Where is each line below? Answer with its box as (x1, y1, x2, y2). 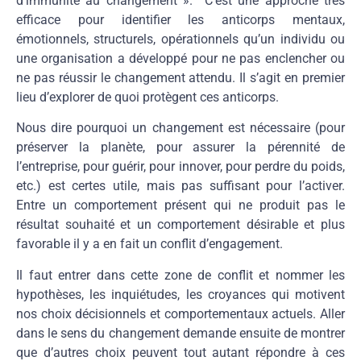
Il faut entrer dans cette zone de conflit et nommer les (16, 267, 345, 283)
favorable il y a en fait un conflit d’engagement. (16, 236, 283, 252)
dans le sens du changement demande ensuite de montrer (16, 325, 345, 341)
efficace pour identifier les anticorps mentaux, (16, 11, 345, 27)
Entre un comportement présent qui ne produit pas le (16, 197, 345, 214)
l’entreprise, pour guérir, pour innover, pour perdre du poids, (16, 159, 345, 175)
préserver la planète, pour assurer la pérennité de (16, 139, 345, 156)
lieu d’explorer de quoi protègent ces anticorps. (16, 89, 279, 105)
